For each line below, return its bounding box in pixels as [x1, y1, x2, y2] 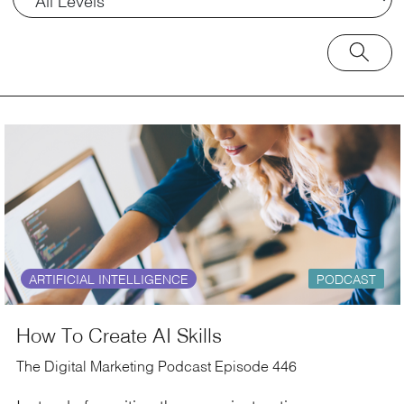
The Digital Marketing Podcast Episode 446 [16, 354, 297, 378]
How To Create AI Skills [16, 318, 222, 351]
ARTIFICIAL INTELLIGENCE [28, 269, 188, 289]
